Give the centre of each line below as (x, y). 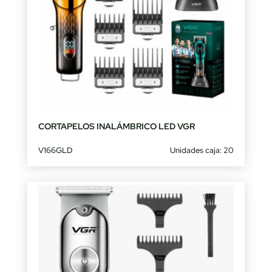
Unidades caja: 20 (202, 150)
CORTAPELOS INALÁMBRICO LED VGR (116, 126)
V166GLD (55, 150)
